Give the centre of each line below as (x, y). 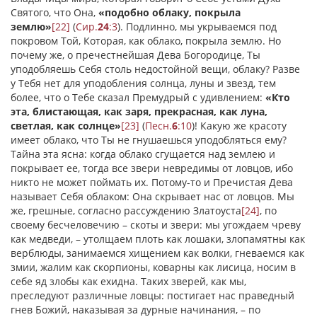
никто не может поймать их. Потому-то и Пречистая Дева (152, 182)
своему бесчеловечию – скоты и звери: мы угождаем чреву (156, 225)
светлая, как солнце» (66, 126)
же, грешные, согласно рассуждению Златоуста (126, 211)
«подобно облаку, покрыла (168, 12)
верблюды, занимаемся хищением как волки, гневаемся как (157, 253)
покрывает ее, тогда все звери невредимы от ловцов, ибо (152, 168)
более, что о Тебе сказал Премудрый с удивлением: (137, 97)
